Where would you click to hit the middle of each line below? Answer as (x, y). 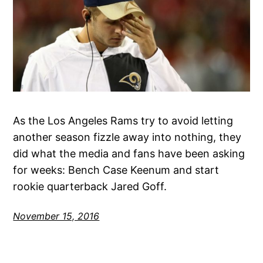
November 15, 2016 (56, 216)
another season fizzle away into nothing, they (127, 137)
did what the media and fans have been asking (129, 154)
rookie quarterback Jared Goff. (90, 187)
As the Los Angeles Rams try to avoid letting (123, 121)
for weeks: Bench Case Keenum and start (116, 170)
